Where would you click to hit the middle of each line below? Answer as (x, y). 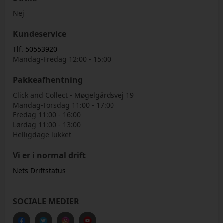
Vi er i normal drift (50, 155)
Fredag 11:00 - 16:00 (47, 114)
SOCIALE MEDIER (46, 201)
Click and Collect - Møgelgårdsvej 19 (74, 95)
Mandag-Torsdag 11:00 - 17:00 (64, 105)
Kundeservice (40, 34)
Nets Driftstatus (40, 170)
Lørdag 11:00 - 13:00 (47, 124)
